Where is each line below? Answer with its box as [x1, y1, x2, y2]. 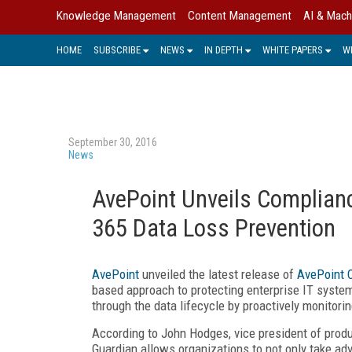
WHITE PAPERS [262, 43, 323, 56]
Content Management [188, 9, 291, 23]
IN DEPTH [204, 43, 243, 56]
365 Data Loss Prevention [92, 213, 335, 243]
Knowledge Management [57, 9, 176, 23]
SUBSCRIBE [93, 43, 141, 56]
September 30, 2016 [68, 135, 157, 148]
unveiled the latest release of [139, 266, 297, 282]
